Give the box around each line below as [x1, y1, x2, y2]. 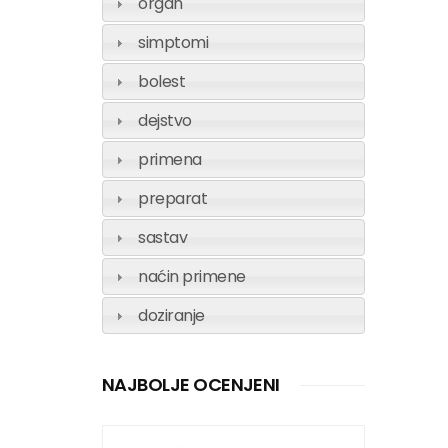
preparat [138, 187, 208, 210]
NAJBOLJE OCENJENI [102, 372, 280, 397]
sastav [138, 226, 188, 249]
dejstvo [138, 109, 192, 132]
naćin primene [138, 265, 246, 288]
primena [138, 148, 202, 171]
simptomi [138, 31, 209, 54]
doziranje [138, 304, 205, 327]
